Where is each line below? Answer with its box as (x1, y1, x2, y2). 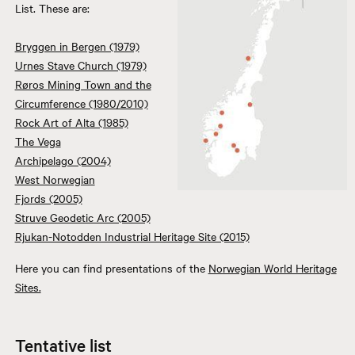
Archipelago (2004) (14, 151, 111, 168)
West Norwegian (14, 170, 95, 187)
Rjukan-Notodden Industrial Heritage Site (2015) (14, 227, 250, 244)
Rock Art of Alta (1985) (14, 113, 128, 130)
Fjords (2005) (14, 189, 82, 206)
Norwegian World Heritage (208, 259, 337, 276)
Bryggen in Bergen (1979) (14, 37, 139, 54)
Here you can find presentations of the (14, 259, 208, 276)
